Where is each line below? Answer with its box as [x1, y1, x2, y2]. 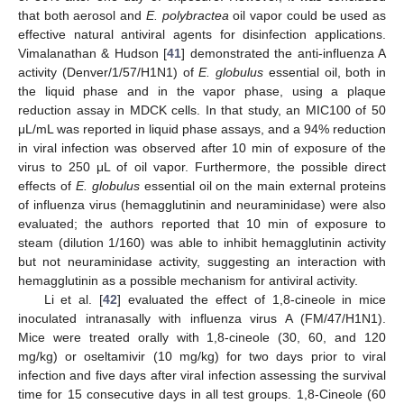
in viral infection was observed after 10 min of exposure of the [18, 141, 386, 156]
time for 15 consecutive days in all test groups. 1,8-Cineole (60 [18, 387, 386, 402]
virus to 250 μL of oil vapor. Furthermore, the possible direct [18, 160, 386, 175]
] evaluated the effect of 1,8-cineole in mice [116, 292, 387, 308]
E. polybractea [145, 8, 229, 23]
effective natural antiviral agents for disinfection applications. [18, 27, 386, 42]
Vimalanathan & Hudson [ [18, 46, 168, 61]
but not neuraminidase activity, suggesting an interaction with [18, 254, 386, 270]
